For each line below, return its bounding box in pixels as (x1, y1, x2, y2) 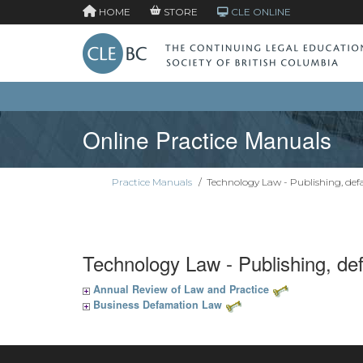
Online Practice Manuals (83, 123, 331, 156)
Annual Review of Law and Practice (93, 282, 269, 297)
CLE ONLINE (228, 6, 291, 18)
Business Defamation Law (93, 297, 222, 313)
